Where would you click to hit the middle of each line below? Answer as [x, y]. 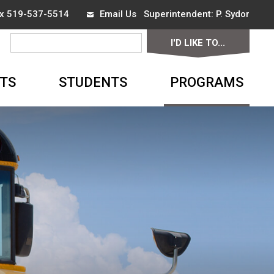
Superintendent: [176, 14]
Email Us [118, 14]
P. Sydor [232, 14]
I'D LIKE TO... [198, 43]
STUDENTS [93, 82]
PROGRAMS [206, 82]
